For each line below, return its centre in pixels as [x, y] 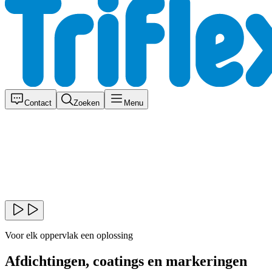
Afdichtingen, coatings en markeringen [126, 261]
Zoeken [87, 103]
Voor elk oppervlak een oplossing [69, 235]
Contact [38, 103]
